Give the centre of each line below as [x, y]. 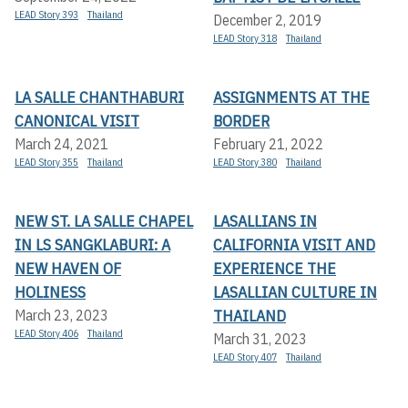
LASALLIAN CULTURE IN [295, 291]
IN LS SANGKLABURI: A [92, 244]
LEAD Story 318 [245, 38]
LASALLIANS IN [265, 220]
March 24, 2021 [61, 143]
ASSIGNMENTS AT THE [291, 97]
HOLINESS [50, 291]
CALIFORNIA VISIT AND [294, 244]
